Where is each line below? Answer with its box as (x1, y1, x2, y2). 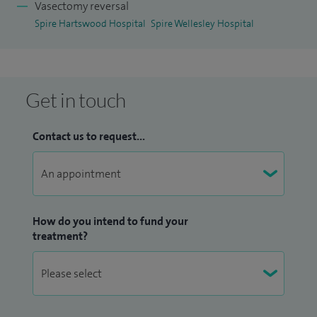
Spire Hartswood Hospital (35, 16, 146, 30)
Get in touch (25, 87, 126, 112)
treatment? (33, 228, 88, 243)
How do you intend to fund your (33, 213, 188, 229)
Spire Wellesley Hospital (151, 16, 254, 30)
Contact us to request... (33, 128, 145, 144)
